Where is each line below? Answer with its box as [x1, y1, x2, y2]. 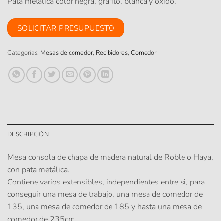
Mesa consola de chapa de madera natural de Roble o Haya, [7, 152, 213, 163]
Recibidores [96, 48, 128, 58]
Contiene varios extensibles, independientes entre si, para [7, 177, 205, 188]
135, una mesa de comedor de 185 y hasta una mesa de [7, 201, 202, 213]
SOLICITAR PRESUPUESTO [17, 22, 115, 33]
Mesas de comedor [40, 48, 93, 58]
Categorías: [7, 48, 40, 58]
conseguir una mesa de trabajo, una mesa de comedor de [7, 189, 203, 200]
